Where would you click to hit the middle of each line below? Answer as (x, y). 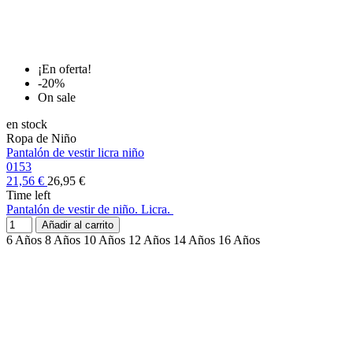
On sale (57, 98)
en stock (27, 124)
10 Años (104, 240)
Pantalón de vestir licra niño (75, 153)
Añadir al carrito (78, 225)
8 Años (63, 240)
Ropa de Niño (41, 139)
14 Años (194, 240)
